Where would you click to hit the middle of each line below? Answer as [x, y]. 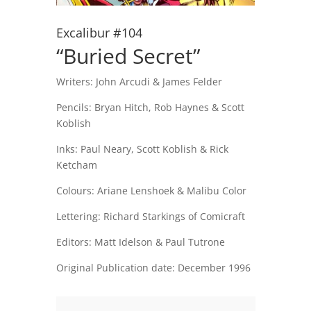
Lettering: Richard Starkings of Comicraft [150, 217]
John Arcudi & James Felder [159, 82]
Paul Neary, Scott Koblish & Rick [154, 149]
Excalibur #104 [99, 33]
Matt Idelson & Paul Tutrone [159, 242]
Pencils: [75, 108]
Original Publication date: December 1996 [153, 268]
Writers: [76, 82]
